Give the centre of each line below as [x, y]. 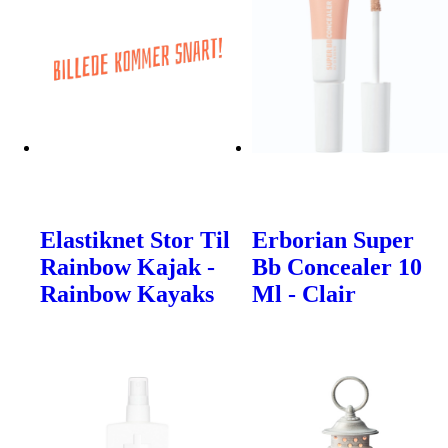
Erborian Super [333, 239]
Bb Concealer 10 [337, 266]
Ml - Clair [304, 293]
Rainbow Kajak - [127, 266]
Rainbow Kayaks [127, 293]
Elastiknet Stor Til [135, 239]
